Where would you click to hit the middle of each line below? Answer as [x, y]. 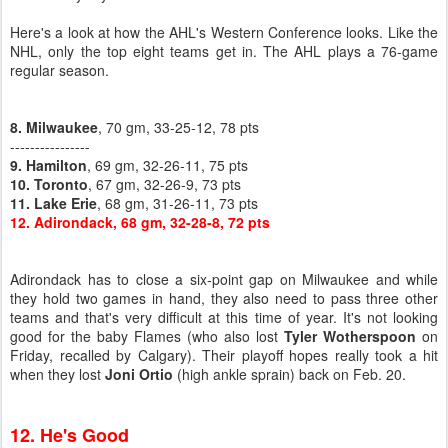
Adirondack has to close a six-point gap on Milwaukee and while [224, 279]
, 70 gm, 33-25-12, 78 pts [178, 127]
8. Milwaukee [54, 127]
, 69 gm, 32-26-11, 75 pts [167, 165]
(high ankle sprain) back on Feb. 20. [291, 374]
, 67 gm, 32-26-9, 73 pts [164, 184]
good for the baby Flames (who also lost [147, 336]
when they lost [57, 374]
